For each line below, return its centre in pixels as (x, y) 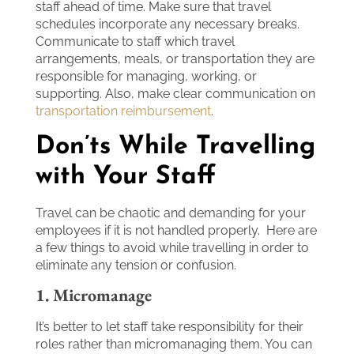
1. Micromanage (94, 296)
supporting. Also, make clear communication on (175, 94)
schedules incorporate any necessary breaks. (168, 24)
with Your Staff (126, 177)
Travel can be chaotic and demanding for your (171, 213)
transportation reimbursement (123, 111)
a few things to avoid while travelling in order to (172, 247)
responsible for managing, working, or (146, 77)
